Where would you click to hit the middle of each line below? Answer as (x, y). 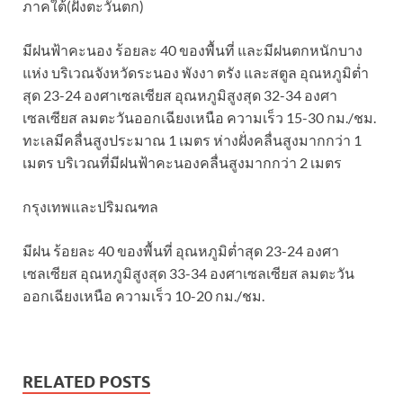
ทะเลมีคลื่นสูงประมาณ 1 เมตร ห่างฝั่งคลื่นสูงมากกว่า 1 (192, 139)
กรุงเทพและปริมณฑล (90, 206)
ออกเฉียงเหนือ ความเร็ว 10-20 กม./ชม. (143, 295)
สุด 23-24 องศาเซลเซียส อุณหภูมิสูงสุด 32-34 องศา (180, 94)
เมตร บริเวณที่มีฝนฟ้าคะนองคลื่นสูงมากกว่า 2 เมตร (182, 162)
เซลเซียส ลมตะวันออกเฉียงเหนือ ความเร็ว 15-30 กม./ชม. (199, 117)
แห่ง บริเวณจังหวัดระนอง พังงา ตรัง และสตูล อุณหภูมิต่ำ (196, 72)
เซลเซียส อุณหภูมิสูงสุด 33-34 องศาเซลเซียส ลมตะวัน (188, 273)
